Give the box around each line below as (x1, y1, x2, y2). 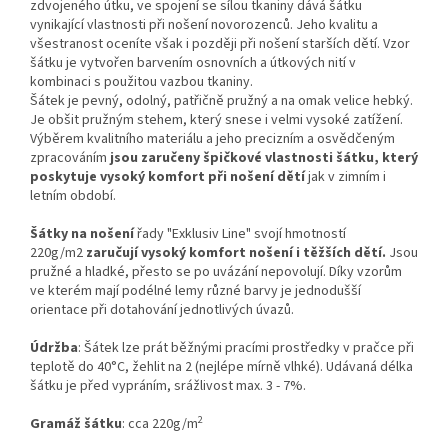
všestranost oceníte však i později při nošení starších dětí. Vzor (30, 34, 410, 55)
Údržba (30, 338, 78, 359)
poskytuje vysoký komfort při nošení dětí (30, 167, 305, 188)
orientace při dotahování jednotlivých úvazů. (30, 300, 294, 321)
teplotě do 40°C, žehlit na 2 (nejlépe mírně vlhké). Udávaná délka (30, 357, 413, 378)
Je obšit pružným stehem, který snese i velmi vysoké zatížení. (30, 110, 403, 131)
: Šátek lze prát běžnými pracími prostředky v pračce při (78, 338, 414, 359)
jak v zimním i (305, 167, 386, 188)
